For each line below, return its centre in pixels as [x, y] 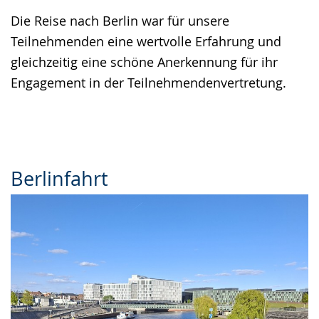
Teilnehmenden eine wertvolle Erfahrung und [146, 41]
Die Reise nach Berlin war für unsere [120, 21]
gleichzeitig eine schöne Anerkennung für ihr [144, 62]
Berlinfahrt [59, 179]
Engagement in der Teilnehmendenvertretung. [148, 83]
